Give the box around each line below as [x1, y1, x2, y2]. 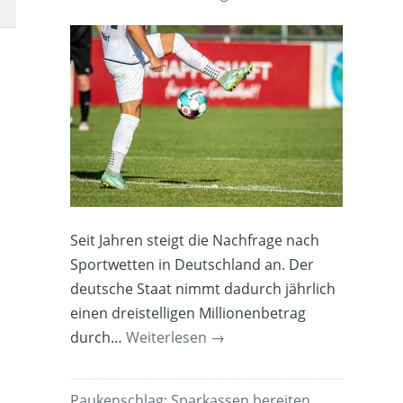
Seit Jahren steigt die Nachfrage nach [70, 229, 320, 250]
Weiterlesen [126, 327, 211, 347]
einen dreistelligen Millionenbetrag [70, 302, 307, 323]
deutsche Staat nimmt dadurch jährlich [70, 278, 336, 299]
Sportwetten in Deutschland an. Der [70, 254, 315, 274]
